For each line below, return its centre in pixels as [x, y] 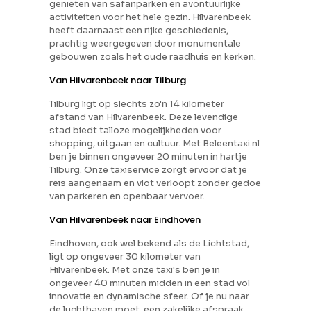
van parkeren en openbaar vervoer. [127, 196]
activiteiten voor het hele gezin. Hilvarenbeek [150, 17]
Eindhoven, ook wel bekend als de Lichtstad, [150, 243]
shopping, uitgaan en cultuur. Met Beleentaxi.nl [155, 143]
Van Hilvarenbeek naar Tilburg [118, 80]
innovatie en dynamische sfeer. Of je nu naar [150, 296]
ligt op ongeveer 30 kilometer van [125, 257]
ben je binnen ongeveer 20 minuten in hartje [149, 157]
